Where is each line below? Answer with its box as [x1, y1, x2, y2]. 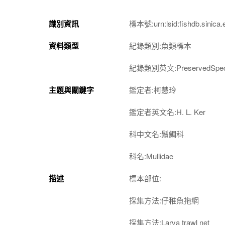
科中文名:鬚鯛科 [129, 128, 184, 139]
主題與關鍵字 [49, 84, 94, 95]
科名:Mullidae [129, 150, 173, 161]
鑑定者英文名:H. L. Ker [129, 106, 205, 117]
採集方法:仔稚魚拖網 [129, 194, 199, 205]
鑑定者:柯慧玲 [129, 84, 176, 95]
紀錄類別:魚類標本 [129, 40, 191, 51]
